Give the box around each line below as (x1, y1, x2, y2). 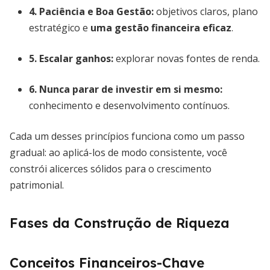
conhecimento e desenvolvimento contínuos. (29, 99, 230, 112)
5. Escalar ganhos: (29, 52, 113, 65)
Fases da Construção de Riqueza (10, 215, 230, 231)
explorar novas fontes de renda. (113, 52, 260, 65)
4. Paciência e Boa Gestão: (29, 5, 154, 18)
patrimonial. (10, 178, 64, 192)
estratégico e (29, 21, 90, 34)
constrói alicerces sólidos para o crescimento (10, 162, 212, 175)
